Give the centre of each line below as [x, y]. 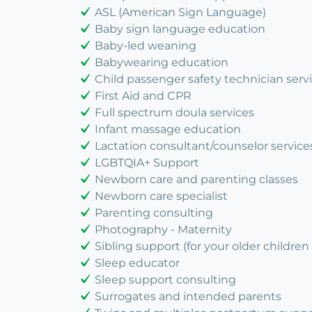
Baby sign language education [180, 29]
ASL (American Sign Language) [180, 13]
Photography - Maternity [163, 230]
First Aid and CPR [143, 96]
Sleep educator [137, 263]
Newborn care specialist [161, 196]
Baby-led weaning [146, 46]
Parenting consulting [154, 213]
